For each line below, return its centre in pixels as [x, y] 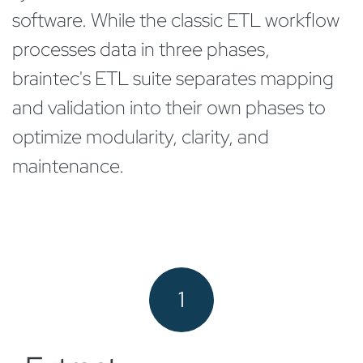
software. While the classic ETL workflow [176, 20]
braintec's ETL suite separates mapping [173, 78]
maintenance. [70, 166]
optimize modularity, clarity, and [141, 137]
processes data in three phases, [141, 49]
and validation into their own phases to [169, 107]
